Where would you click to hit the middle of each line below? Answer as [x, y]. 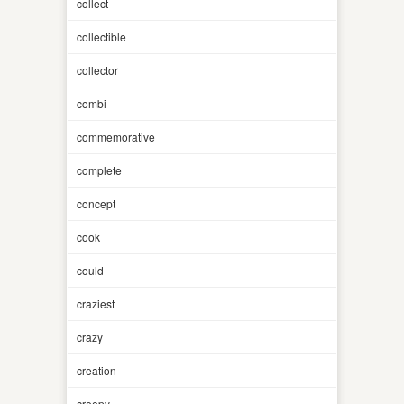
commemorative [116, 136]
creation [96, 370]
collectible [101, 36]
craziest [96, 303]
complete [99, 170]
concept [96, 203]
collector [97, 69]
